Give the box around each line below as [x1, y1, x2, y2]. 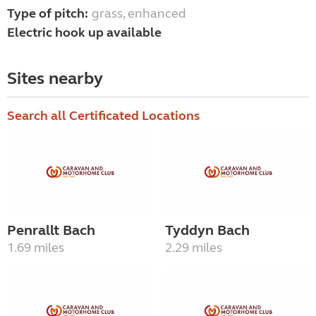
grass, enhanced [92, 6, 186, 22]
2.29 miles [165, 240, 222, 256]
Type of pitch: [7, 6, 88, 22]
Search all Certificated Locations [7, 108, 200, 124]
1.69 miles [7, 240, 64, 256]
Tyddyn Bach [165, 221, 250, 240]
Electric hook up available [7, 25, 162, 41]
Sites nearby [7, 68, 103, 90]
